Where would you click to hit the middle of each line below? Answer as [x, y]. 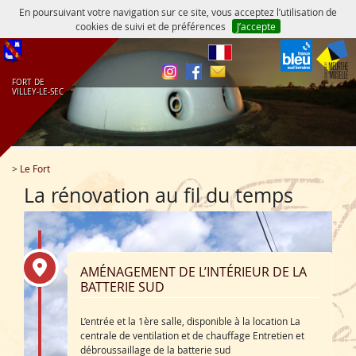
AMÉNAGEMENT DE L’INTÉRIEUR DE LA [193, 272]
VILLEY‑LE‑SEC [38, 92]
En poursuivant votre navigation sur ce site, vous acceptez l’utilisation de [178, 12]
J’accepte [256, 26]
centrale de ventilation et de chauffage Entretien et [192, 335]
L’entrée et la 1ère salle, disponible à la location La [190, 321]
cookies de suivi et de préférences [151, 26]
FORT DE [28, 82]
